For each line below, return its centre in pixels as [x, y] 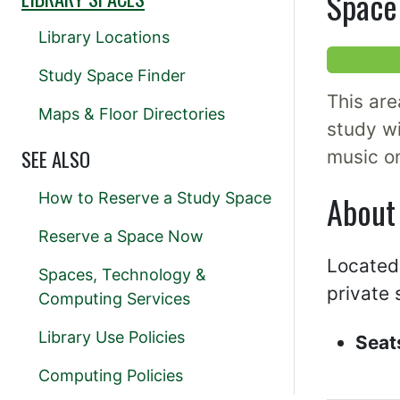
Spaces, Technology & [122, 275]
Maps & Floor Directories [132, 114]
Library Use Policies [112, 337]
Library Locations [104, 37]
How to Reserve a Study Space [155, 198]
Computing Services [114, 299]
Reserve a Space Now [121, 237]
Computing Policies [111, 376]
